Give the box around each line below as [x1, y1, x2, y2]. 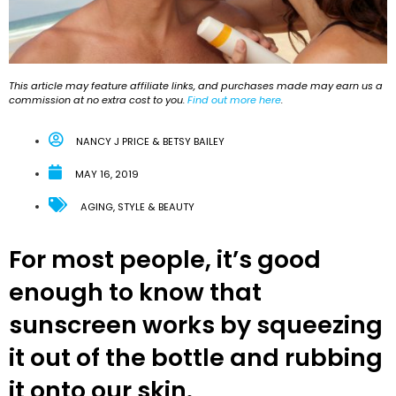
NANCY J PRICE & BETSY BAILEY [76, 133, 225, 148]
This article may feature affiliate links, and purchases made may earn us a [9, 79, 383, 94]
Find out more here [187, 93, 281, 108]
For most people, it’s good [9, 242, 321, 276]
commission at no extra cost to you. [9, 93, 187, 108]
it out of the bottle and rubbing [9, 340, 383, 374]
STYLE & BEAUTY [118, 199, 194, 214]
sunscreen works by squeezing [9, 308, 383, 341]
